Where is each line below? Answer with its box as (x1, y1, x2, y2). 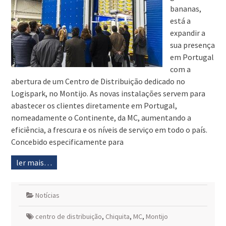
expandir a (169, 28, 205, 38)
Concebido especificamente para (11, 137, 124, 147)
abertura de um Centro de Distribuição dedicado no (11, 76, 185, 87)
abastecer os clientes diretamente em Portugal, (11, 100, 177, 111)
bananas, (169, 4, 201, 14)
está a (169, 16, 191, 26)
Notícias (35, 191, 60, 200)
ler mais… (16, 157, 52, 168)
